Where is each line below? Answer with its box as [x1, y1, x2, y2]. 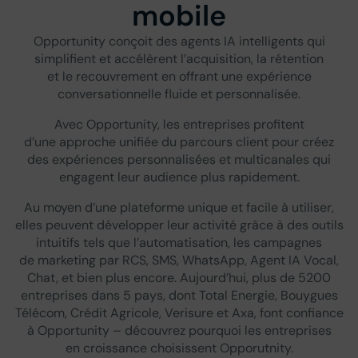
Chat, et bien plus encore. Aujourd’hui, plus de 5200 [27, 268, 331, 286]
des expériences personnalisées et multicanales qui [27, 150, 331, 168]
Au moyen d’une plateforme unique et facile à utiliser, [24, 198, 334, 216]
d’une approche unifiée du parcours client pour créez [24, 133, 334, 150]
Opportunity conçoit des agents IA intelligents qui [33, 32, 325, 50]
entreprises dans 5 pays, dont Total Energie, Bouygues [20, 286, 338, 304]
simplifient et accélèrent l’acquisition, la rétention [34, 50, 324, 67]
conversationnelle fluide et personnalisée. [58, 85, 300, 102]
